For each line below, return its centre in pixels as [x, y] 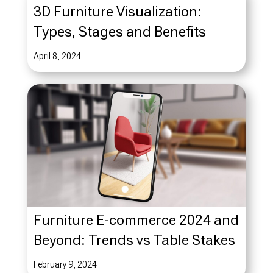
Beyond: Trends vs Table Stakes [134, 240]
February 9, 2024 [65, 264]
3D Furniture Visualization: [117, 12]
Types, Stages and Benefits [119, 32]
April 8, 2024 [57, 56]
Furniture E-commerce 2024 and [136, 220]
